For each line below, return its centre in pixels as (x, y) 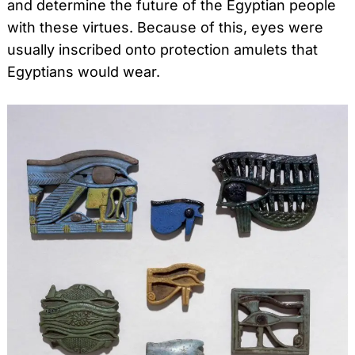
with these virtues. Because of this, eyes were (165, 27)
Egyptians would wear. (84, 71)
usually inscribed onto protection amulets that (162, 49)
